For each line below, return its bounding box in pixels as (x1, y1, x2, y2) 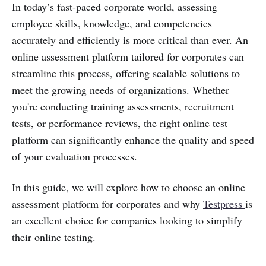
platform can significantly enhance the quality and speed (12, 132, 254, 147)
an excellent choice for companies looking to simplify (12, 213, 242, 227)
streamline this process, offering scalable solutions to (12, 66, 240, 80)
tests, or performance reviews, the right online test (12, 116, 227, 130)
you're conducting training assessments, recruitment (12, 99, 234, 113)
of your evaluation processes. (12, 149, 137, 163)
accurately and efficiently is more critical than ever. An (12, 33, 248, 47)
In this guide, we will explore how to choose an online (12, 180, 245, 194)
